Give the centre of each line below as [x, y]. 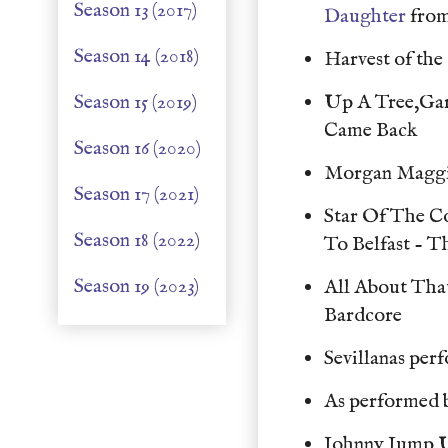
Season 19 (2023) [136, 286]
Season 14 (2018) [136, 56]
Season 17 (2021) [136, 194]
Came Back [372, 130]
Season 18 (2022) [137, 240]
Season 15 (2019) [135, 102]
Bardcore [365, 315]
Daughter [365, 16]
